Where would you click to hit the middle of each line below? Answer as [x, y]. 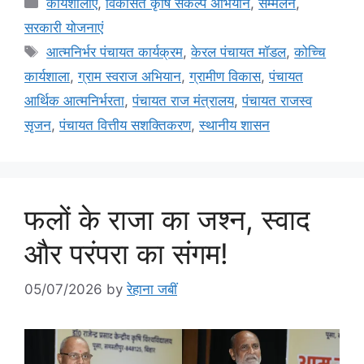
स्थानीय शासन [234, 125]
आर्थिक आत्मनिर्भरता [74, 100]
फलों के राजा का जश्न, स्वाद [167, 219]
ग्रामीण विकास [225, 76]
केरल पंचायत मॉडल [239, 52]
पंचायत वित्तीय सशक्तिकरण [125, 125]
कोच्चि [310, 52]
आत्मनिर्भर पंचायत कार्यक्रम [115, 52]
